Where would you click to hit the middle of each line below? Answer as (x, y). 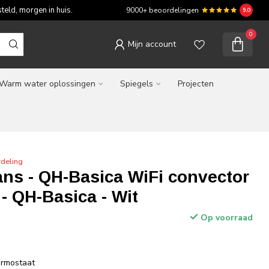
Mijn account (152, 44)
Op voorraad (225, 218)
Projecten (196, 84)
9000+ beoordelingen (162, 10)
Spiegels (137, 84)
